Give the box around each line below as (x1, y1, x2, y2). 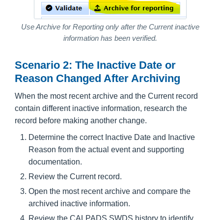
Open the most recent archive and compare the (28, 187, 191, 195)
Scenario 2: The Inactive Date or (15, 58, 176, 71)
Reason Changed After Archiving (15, 72, 180, 84)
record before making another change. (15, 116, 147, 125)
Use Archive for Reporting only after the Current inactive (21, 23, 199, 31)
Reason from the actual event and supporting (28, 145, 184, 154)
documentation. (28, 157, 82, 166)
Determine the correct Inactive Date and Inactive (28, 133, 195, 141)
